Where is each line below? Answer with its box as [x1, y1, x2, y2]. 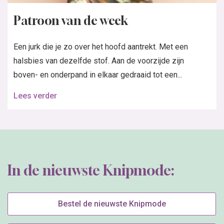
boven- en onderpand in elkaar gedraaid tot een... [13, 69, 182, 79]
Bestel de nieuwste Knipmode [57, 198, 166, 208]
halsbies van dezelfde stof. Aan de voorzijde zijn [13, 55, 184, 65]
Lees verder [13, 90, 57, 100]
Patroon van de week [13, 13, 128, 27]
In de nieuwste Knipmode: [7, 161, 174, 178]
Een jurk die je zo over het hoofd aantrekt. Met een [13, 41, 188, 51]
